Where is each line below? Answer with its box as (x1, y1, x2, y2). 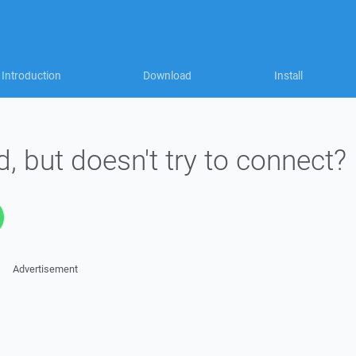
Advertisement (12, 262, 78, 276)
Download (143, 68, 192, 83)
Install (274, 68, 303, 83)
